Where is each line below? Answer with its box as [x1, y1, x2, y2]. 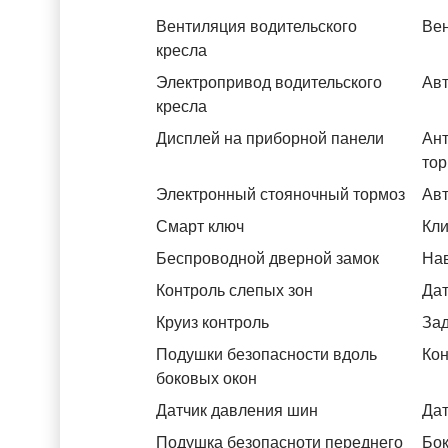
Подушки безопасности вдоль [156, 346, 377, 363]
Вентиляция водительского [156, 18, 357, 35]
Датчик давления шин [156, 402, 318, 419]
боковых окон [156, 370, 257, 387]
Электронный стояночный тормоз [156, 186, 405, 203]
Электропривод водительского [156, 74, 382, 91]
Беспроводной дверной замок [156, 250, 379, 267]
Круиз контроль [156, 314, 269, 331]
